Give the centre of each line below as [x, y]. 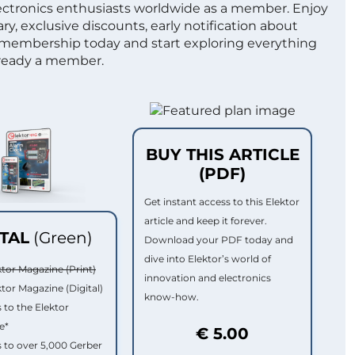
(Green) [63, 237]
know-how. [172, 296]
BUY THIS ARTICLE [222, 154]
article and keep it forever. [206, 220]
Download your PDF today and [219, 239]
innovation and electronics [208, 277]
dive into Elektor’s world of [208, 258]
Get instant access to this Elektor [222, 201]
